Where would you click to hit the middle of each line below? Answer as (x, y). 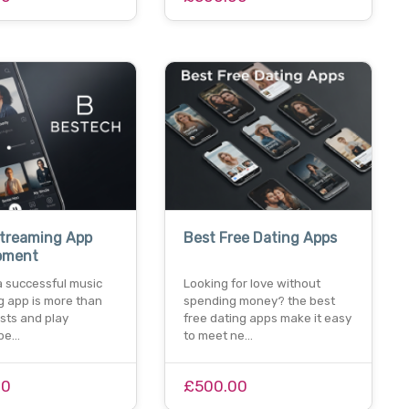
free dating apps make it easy (267, 319)
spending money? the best (259, 301)
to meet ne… (218, 336)
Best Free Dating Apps (260, 238)
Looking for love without (252, 284)
